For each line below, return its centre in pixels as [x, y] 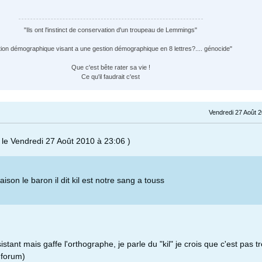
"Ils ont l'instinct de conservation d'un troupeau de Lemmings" [111, 30]
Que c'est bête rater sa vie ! [111, 68]
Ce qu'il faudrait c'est [111, 77]
